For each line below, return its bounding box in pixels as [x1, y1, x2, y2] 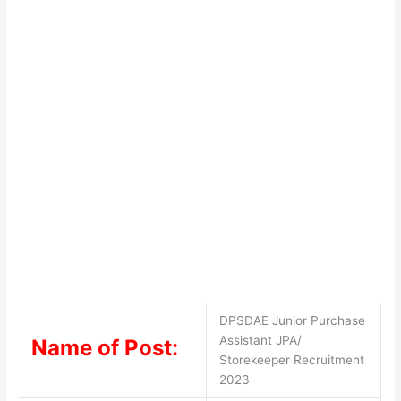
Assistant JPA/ [218, 332, 302, 347]
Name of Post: [30, 334, 178, 361]
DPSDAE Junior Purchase [218, 312, 365, 328]
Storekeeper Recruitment [218, 352, 364, 367]
